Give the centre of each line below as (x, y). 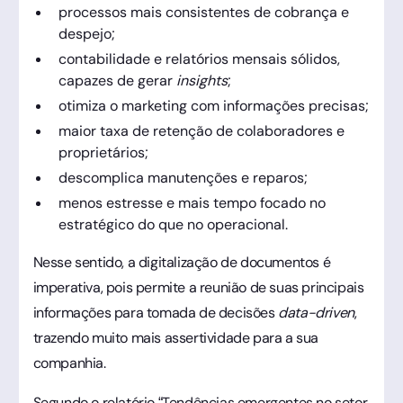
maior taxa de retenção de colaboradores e (201, 130)
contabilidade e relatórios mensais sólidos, (199, 58)
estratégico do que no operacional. (173, 224)
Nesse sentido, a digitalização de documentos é (182, 262)
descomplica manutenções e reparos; (183, 177)
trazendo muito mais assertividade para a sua (175, 337)
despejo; (86, 33)
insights (201, 80)
